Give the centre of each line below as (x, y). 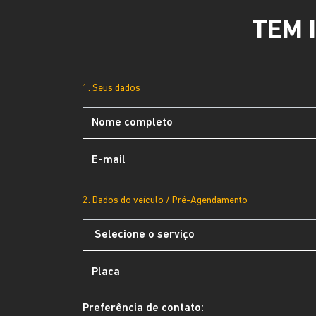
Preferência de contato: (143, 308)
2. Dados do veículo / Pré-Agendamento (165, 201)
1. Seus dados (111, 89)
